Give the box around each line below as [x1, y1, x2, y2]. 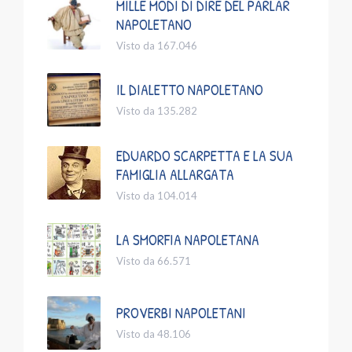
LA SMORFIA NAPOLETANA [116, 229, 259, 250]
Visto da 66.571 [116, 254, 191, 267]
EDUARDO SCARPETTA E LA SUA [116, 145, 293, 166]
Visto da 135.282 [116, 104, 197, 117]
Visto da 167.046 [116, 38, 197, 52]
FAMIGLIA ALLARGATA [116, 163, 234, 185]
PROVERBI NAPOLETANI [116, 302, 246, 323]
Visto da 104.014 [116, 189, 197, 202]
